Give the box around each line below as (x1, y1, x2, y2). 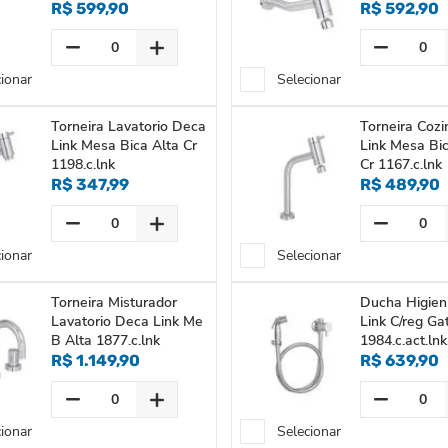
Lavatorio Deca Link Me (51, 312, 204, 331)
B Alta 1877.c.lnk (51, 331, 161, 350)
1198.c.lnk (51, 155, 116, 174)
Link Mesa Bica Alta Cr (51, 136, 198, 155)
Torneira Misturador (51, 293, 178, 312)
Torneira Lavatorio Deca (51, 117, 207, 136)
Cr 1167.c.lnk (359, 155, 442, 174)
